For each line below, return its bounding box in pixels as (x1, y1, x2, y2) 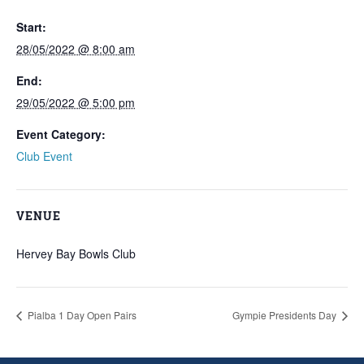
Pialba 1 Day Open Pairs (25, 307, 136, 322)
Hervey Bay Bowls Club (16, 245, 136, 262)
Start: (16, 19, 46, 35)
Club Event (16, 148, 72, 164)
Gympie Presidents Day (232, 307, 339, 322)
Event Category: (16, 126, 106, 142)
